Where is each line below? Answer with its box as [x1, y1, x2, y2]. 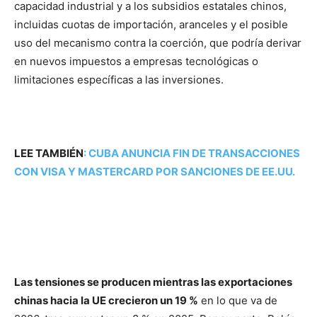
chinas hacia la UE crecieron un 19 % [14, 294, 198, 307]
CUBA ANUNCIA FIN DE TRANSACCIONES [88, 146, 300, 160]
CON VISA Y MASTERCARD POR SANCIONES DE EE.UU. [14, 165, 295, 178]
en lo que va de [198, 294, 277, 307]
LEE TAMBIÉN [14, 146, 83, 160]
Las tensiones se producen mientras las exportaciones [14, 275, 292, 289]
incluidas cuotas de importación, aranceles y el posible [14, 18, 288, 31]
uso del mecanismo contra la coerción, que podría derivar [14, 36, 301, 50]
